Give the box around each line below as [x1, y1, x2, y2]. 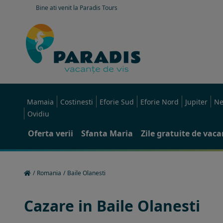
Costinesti [60, 97, 93, 107]
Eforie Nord [140, 97, 179, 107]
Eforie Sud [100, 97, 134, 107]
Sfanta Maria [81, 128, 133, 139]
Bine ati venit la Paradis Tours [36, 3, 117, 12]
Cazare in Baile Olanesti [24, 196, 200, 216]
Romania [37, 169, 61, 177]
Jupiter [185, 97, 208, 107]
